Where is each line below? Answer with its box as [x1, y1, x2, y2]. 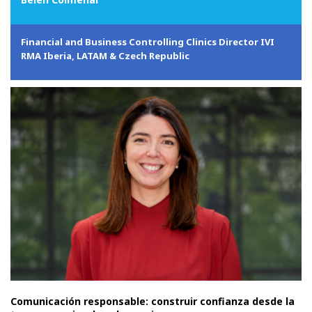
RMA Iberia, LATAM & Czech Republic [21, 49, 189, 62]
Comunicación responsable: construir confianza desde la [10, 295, 295, 309]
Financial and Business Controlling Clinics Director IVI [21, 35, 274, 48]
